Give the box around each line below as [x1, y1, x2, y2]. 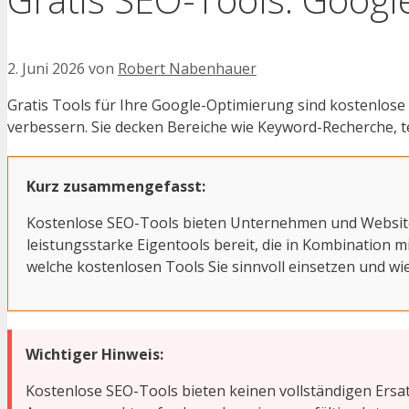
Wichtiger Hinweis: [26, 344, 163, 365]
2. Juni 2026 [7, 58, 85, 79]
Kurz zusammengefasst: [26, 176, 205, 197]
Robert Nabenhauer [118, 58, 257, 79]
